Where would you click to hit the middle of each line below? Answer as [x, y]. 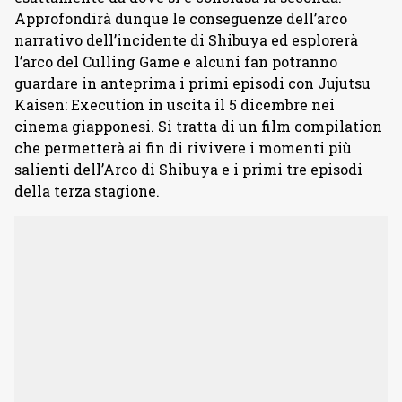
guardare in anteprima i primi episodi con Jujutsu [192, 83]
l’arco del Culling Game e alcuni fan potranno [176, 61]
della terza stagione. [87, 190]
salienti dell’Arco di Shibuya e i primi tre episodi [188, 169]
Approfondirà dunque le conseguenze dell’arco [181, 18]
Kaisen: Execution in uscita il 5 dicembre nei [175, 104]
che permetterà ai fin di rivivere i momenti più [183, 147]
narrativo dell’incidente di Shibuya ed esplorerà [186, 39]
